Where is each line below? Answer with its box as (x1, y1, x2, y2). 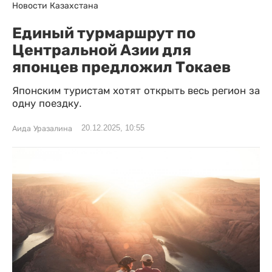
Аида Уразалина (12, 124, 72, 133)
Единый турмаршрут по (12, 24, 195, 42)
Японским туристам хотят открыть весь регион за (12, 85, 260, 97)
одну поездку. (12, 98, 82, 109)
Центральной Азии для (12, 41, 191, 59)
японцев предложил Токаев (12, 58, 231, 76)
